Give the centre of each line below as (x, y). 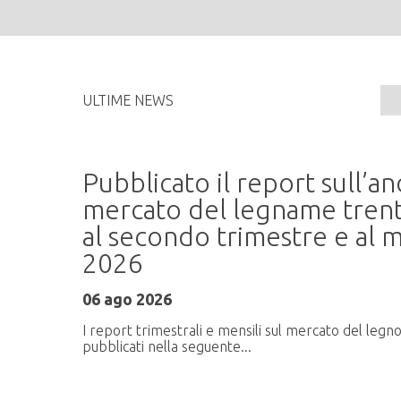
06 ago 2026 (127, 299)
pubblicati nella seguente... (167, 347)
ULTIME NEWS (128, 101)
